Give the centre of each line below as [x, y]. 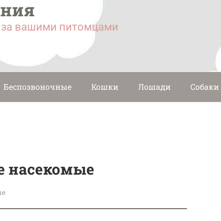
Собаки [205, 86]
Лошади [154, 86]
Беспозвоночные [37, 86]
